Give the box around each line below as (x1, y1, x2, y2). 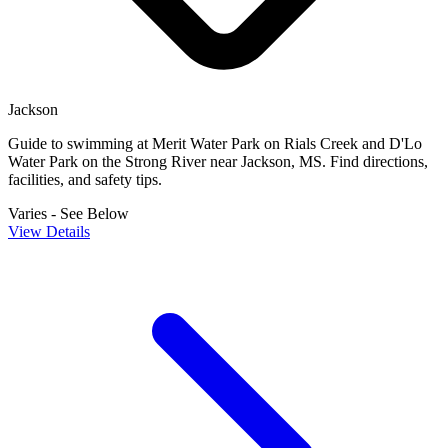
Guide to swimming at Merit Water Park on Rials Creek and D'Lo (8, 135, 422, 153)
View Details (8, 223, 90, 241)
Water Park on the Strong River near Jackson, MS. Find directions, (8, 153, 428, 171)
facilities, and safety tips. (8, 171, 162, 189)
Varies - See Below (8, 205, 129, 223)
